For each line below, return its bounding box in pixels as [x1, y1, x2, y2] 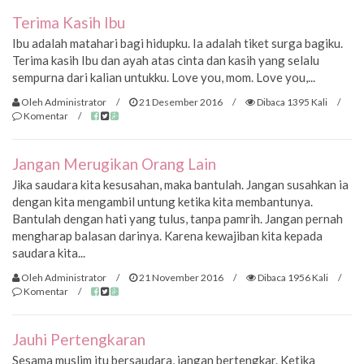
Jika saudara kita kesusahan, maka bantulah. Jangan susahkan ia [12, 177, 349, 193]
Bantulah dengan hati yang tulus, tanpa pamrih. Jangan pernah [12, 211, 343, 227]
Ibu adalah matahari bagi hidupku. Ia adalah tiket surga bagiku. [12, 36, 343, 51]
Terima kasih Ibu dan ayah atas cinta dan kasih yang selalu [12, 53, 319, 68]
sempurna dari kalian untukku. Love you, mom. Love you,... [12, 70, 315, 85]
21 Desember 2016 [137, 95, 223, 108]
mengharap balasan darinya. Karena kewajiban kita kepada [12, 228, 323, 244]
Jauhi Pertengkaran [12, 330, 145, 349]
